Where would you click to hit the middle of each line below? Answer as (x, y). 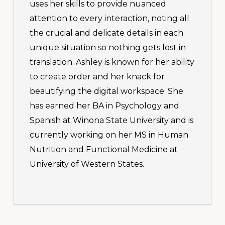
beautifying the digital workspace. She (107, 91)
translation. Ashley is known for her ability (112, 62)
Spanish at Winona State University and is (112, 121)
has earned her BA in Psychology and (105, 106)
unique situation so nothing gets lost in (108, 48)
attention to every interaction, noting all (110, 19)
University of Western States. (87, 164)
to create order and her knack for (97, 77)
